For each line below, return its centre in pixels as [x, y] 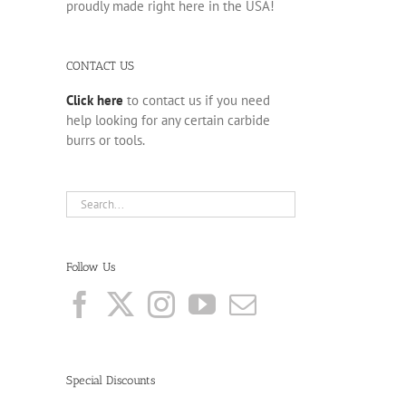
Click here [95, 100]
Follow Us [91, 266]
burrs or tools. [106, 140]
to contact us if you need [197, 100]
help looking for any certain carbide [168, 120]
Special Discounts [111, 381]
